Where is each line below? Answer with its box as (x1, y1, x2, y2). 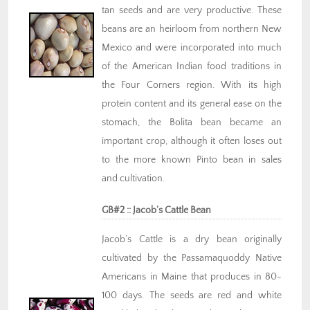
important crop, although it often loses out (102, 136, 282, 147)
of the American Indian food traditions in (102, 61, 282, 73)
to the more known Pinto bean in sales (102, 154, 282, 166)
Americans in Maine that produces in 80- (102, 271, 282, 283)
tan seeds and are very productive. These (102, 5, 282, 17)
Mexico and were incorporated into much (102, 42, 282, 54)
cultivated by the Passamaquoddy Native (102, 253, 282, 264)
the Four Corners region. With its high (102, 80, 282, 91)
